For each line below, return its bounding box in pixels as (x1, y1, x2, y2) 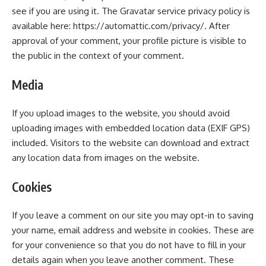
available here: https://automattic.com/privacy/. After (12, 20, 230, 31)
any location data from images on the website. (12, 152, 199, 163)
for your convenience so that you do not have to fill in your (12, 239, 246, 251)
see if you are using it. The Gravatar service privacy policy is (12, 5, 250, 17)
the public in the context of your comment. (12, 50, 184, 61)
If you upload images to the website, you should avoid (12, 107, 230, 119)
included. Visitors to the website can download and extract (12, 137, 249, 148)
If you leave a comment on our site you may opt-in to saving (12, 210, 254, 221)
